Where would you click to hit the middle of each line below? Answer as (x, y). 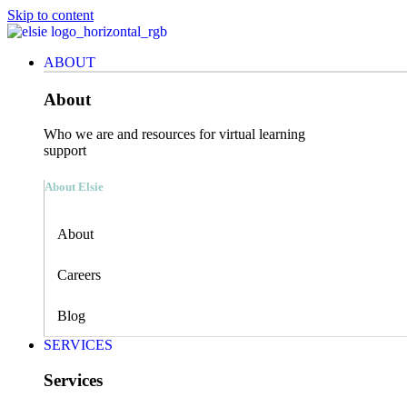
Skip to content (50, 15)
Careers (79, 274)
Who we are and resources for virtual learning (174, 134)
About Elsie (74, 186)
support (65, 151)
